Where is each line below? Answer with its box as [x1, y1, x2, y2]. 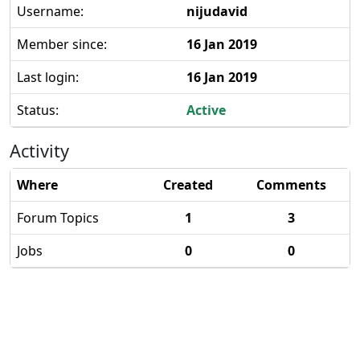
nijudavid [186, 2, 247, 20]
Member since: [17, 35, 107, 53]
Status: [17, 101, 59, 119]
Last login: [17, 68, 79, 86]
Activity [10, 139, 69, 162]
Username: [17, 2, 84, 20]
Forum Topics [17, 209, 99, 227]
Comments [256, 176, 326, 194]
